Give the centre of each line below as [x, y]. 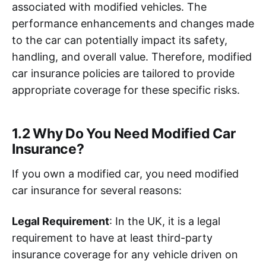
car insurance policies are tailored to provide [123, 73]
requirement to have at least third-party [112, 237]
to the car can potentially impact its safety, [120, 40]
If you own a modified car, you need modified [125, 173]
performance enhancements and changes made [133, 23]
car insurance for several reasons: [97, 190]
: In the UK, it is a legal [165, 221]
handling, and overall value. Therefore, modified [132, 56]
